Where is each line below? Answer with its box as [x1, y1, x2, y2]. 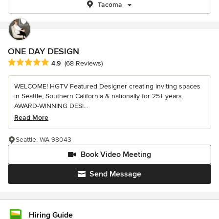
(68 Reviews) [65, 59, 103, 68]
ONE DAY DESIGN [8, 46, 79, 57]
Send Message [89, 169, 141, 179]
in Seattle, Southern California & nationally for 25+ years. [14, 92, 183, 101]
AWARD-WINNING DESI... [14, 102, 88, 110]
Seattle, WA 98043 [16, 135, 71, 144]
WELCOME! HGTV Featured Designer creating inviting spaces [14, 82, 200, 91]
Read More [14, 113, 48, 122]
